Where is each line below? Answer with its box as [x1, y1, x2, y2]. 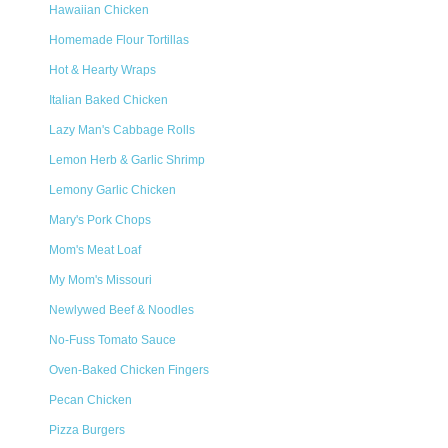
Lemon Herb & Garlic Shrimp [49, 153, 205, 167]
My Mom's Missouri [49, 273, 152, 287]
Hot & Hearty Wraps [49, 63, 156, 77]
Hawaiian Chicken [49, 3, 149, 17]
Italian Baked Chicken [49, 93, 168, 107]
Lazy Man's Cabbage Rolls [49, 123, 195, 137]
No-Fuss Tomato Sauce [49, 333, 176, 347]
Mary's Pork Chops [49, 213, 151, 227]
